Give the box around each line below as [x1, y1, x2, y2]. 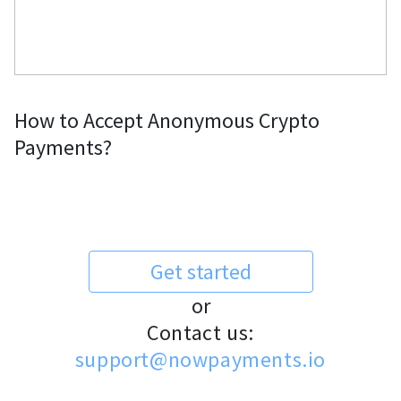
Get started [149, 258, 252, 286]
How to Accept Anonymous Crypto [14, 107, 320, 134]
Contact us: [147, 319, 254, 346]
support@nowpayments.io [74, 346, 327, 373]
